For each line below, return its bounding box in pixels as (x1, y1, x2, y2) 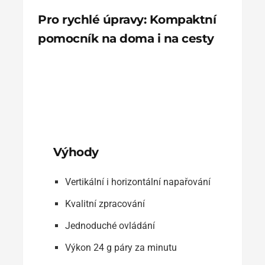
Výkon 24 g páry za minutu (64, 241, 177, 253)
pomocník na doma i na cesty (38, 31, 214, 46)
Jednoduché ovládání (64, 219, 155, 231)
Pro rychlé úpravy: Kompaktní (38, 12, 216, 27)
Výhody (53, 144, 99, 159)
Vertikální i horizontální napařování (64, 176, 211, 188)
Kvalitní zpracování (64, 198, 145, 209)
